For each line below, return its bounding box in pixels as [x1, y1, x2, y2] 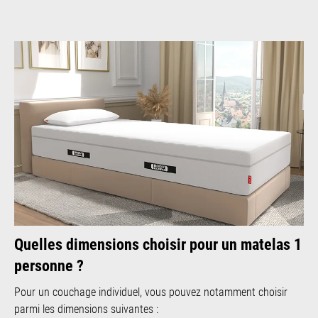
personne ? [14, 257, 84, 275]
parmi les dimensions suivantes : [14, 302, 158, 317]
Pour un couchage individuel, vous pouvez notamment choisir [14, 285, 287, 300]
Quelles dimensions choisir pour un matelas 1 [14, 236, 302, 254]
